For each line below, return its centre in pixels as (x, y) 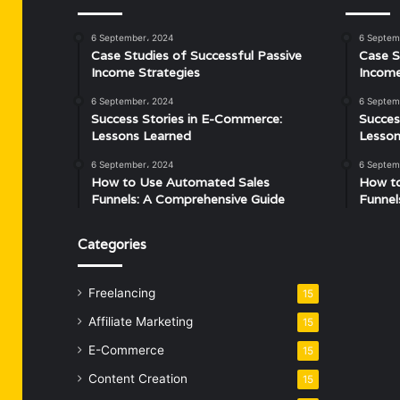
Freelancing (122, 293)
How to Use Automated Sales (180, 182)
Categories (112, 244)
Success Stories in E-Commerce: (187, 119)
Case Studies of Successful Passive (196, 55)
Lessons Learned (141, 136)
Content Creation (138, 379)
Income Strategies (146, 72)
